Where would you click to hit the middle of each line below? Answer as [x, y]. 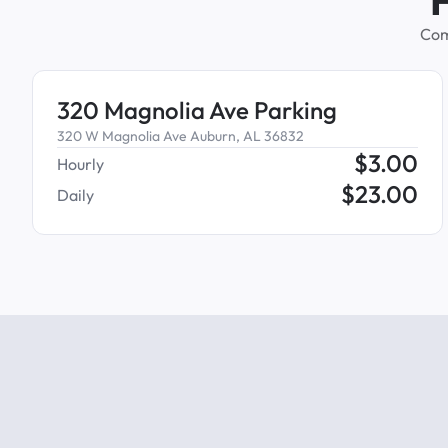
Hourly [80, 163]
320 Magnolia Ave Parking [197, 110]
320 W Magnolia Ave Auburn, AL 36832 [180, 136]
